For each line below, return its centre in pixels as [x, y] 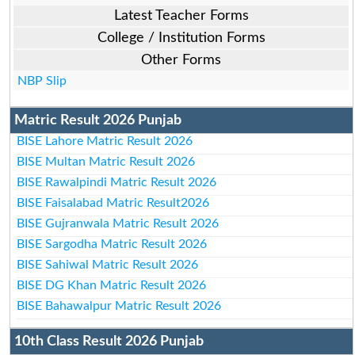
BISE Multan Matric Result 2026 [106, 161]
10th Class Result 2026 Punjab [109, 341]
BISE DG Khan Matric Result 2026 [112, 285]
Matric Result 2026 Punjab [97, 120]
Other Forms [181, 60]
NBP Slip [42, 80]
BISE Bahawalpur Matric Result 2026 [119, 305]
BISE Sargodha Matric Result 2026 [112, 244]
